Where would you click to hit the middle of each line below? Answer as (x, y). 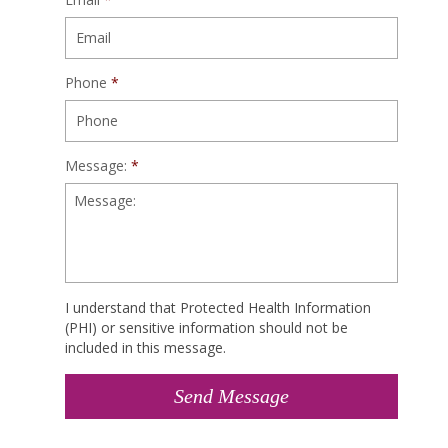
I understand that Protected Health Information (218, 307)
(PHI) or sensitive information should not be (206, 327)
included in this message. (145, 347)
